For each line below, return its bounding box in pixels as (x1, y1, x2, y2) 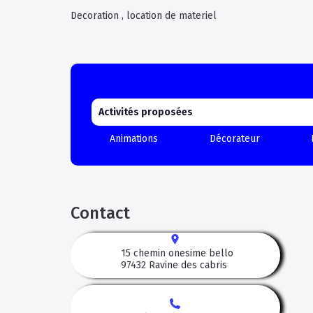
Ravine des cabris (149, 259, 228, 271)
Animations (110, 133, 159, 145)
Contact (70, 203, 130, 223)
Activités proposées (98, 106, 193, 118)
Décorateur (209, 133, 260, 145)
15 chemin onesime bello (121, 247, 234, 259)
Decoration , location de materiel (70, 10, 217, 22)
